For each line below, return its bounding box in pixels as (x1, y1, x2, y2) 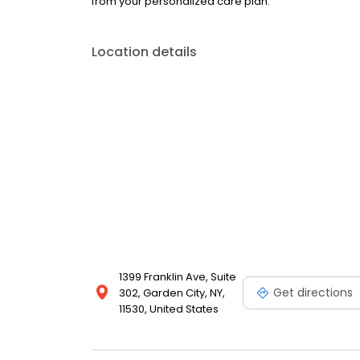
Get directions (273, 284, 353, 301)
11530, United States (119, 301, 219, 317)
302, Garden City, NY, (119, 285, 225, 301)
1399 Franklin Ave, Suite (119, 269, 236, 284)
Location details (92, 43, 197, 61)
